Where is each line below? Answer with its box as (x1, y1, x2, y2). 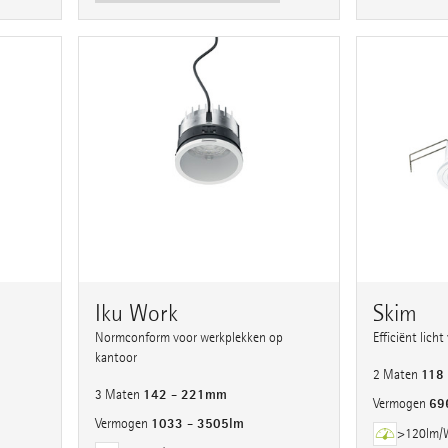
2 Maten (372, 366, 421, 384)
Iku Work (95, 299, 179, 328)
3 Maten (95, 386, 144, 404)
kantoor (95, 349, 138, 367)
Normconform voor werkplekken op (95, 329, 284, 347)
